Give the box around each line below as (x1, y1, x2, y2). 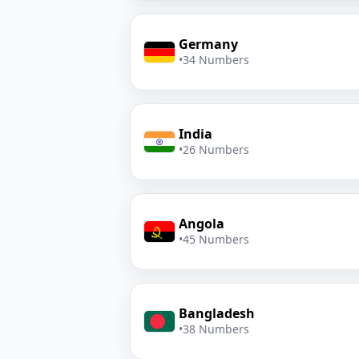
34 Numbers (183, 52, 249, 67)
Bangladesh (179, 305, 255, 322)
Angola (179, 215, 224, 232)
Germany (179, 35, 238, 53)
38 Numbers (183, 321, 249, 337)
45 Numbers (183, 232, 249, 247)
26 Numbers (183, 142, 249, 157)
